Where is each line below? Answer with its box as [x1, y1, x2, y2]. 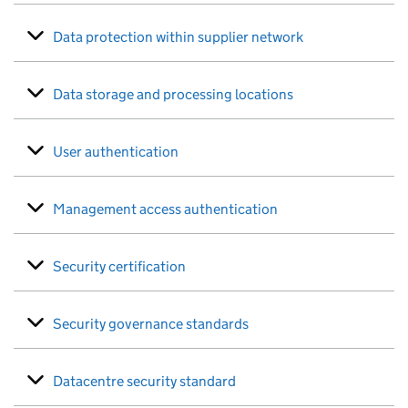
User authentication [53, 143, 178, 160]
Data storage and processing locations [53, 86, 293, 103]
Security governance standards [53, 315, 249, 332]
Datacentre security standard [53, 372, 236, 390]
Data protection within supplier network [53, 28, 303, 46]
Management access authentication [53, 200, 278, 218]
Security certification [53, 258, 186, 275]
